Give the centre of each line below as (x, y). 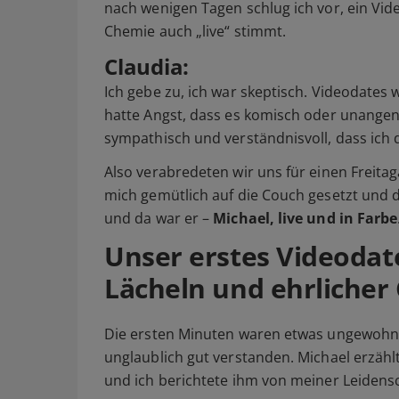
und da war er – (159, 219)
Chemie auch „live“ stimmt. (195, 32)
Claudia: (147, 67)
